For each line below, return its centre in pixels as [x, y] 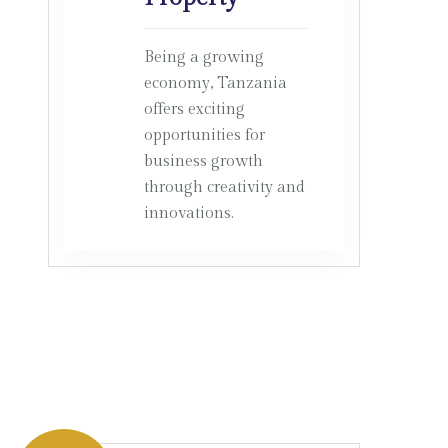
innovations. [188, 213]
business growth [203, 161]
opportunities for [204, 135]
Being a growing [203, 57]
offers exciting [194, 109]
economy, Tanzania [215, 83]
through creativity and [224, 187]
